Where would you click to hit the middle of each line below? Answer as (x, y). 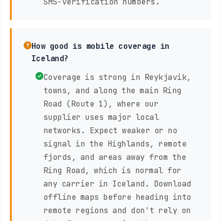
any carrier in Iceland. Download (117, 184)
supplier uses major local (101, 117)
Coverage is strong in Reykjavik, (117, 77)
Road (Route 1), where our (101, 104)
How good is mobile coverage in (100, 46)
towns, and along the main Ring (112, 91)
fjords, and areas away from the (114, 157)
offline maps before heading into (117, 197)
